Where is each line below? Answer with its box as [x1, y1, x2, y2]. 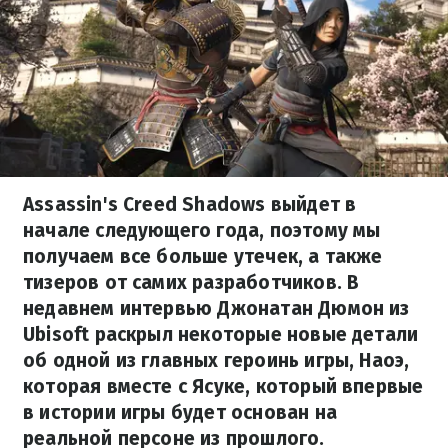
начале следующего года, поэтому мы [23, 219, 381, 242]
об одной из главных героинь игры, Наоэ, [23, 349, 410, 372]
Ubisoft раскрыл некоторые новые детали [23, 323, 419, 346]
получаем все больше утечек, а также [23, 245, 383, 268]
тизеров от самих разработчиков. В [23, 271, 360, 294]
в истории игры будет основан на [23, 401, 337, 424]
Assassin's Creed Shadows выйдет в [23, 193, 357, 216]
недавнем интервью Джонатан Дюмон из [23, 297, 410, 320]
